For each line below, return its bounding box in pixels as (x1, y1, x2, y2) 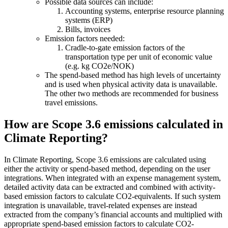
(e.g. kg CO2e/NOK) (65, 62, 134, 71)
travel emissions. (45, 98, 98, 107)
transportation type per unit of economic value (65, 52, 212, 62)
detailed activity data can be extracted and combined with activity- (4, 183, 215, 192)
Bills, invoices (65, 25, 110, 34)
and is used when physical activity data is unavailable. (45, 80, 217, 89)
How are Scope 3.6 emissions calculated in (4, 118, 223, 131)
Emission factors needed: (45, 34, 125, 43)
